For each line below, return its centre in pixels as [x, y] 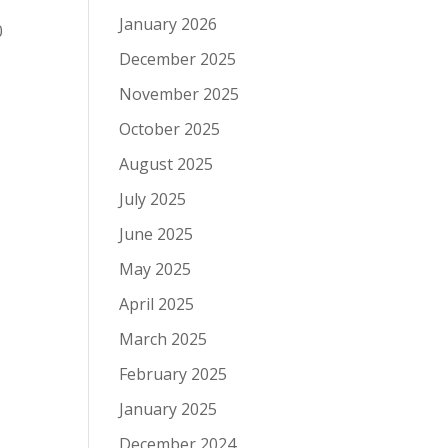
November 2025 [179, 94]
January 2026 [168, 24]
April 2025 [157, 304]
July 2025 [153, 199]
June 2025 [156, 234]
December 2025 [178, 59]
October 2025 [170, 129]
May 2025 [155, 269]
